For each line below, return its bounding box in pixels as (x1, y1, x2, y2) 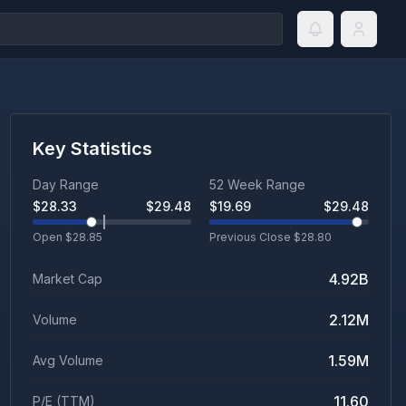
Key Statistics (32, 138, 152, 159)
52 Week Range (209, 177, 306, 192)
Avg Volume (32, 353, 103, 368)
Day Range (32, 177, 99, 192)
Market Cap (32, 271, 102, 286)
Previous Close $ (209, 230, 302, 244)
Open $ (32, 230, 72, 244)
